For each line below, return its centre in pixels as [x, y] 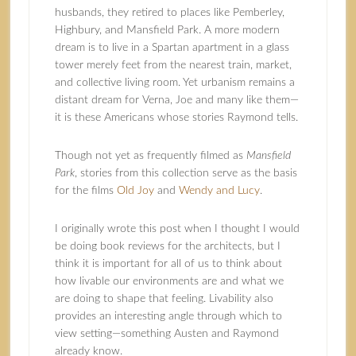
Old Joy [135, 191]
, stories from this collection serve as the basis [186, 173]
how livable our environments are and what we [169, 281]
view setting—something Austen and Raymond [166, 334]
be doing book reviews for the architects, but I [167, 246]
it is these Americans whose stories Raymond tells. [176, 118]
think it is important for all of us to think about [168, 264]
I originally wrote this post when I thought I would [177, 229]
